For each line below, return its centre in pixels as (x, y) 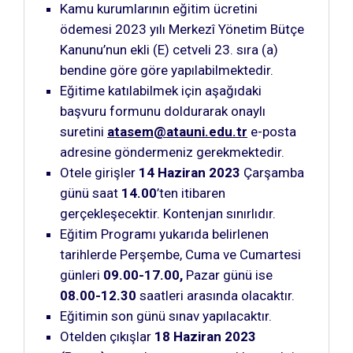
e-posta (272, 131)
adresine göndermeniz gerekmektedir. (172, 152)
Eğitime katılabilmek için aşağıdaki (161, 90)
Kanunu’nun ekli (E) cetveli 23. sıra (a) (169, 49)
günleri (82, 275)
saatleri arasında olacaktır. (216, 295)
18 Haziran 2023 (205, 336)
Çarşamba (272, 172)
